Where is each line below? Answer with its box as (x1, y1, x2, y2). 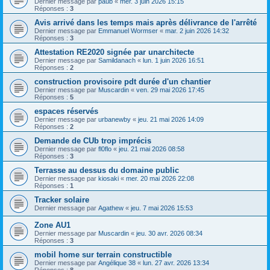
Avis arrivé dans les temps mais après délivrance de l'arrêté (34, 18, 257, 27)
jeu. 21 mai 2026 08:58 (119, 145, 184, 152)
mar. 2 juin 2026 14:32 (165, 27, 229, 34)
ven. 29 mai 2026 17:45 (136, 86, 204, 93)
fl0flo (98, 145, 111, 152)
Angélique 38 (98, 259, 136, 266)
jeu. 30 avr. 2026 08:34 (136, 230, 202, 237)
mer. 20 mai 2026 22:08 (126, 175, 194, 182)
